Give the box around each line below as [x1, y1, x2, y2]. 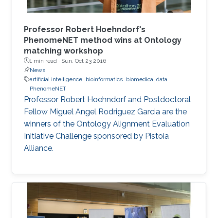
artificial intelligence [30, 75, 82, 83]
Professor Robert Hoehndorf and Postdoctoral [24, 94, 191, 104]
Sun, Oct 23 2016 [61, 57, 106, 64]
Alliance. [24, 143, 54, 153]
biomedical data [126, 75, 167, 83]
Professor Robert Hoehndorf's [24, 24, 145, 34]
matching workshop [24, 46, 103, 55]
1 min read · [30, 57, 61, 64]
